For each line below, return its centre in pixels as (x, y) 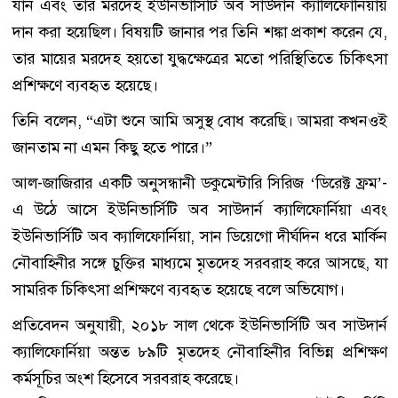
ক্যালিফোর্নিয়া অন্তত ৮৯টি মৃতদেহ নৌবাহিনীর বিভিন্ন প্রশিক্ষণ (200, 352)
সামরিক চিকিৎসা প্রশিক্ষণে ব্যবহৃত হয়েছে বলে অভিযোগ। (179, 290)
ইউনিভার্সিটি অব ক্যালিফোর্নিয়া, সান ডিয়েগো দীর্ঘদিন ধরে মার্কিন (200, 236)
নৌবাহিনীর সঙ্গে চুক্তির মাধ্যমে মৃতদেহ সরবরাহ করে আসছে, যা (200, 263)
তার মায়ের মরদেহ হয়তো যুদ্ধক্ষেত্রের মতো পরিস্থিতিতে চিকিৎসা (200, 59)
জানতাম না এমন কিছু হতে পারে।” (112, 147)
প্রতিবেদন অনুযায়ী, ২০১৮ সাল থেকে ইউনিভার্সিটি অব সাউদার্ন (200, 325)
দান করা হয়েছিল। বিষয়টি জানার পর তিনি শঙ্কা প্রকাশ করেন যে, (200, 32)
